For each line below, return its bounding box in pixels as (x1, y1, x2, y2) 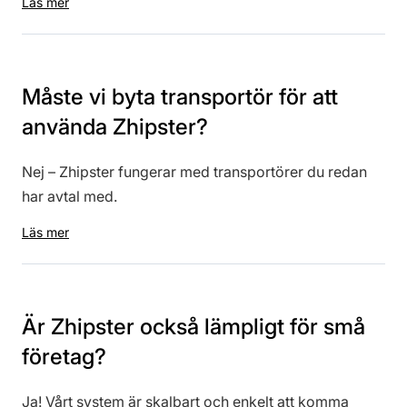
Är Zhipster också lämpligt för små (22, 313, 365, 340)
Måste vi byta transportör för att (22, 84, 338, 110)
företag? (22, 343, 106, 370)
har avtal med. (22, 187, 117, 205)
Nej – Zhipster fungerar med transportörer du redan (22, 163, 367, 181)
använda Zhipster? (22, 114, 208, 140)
